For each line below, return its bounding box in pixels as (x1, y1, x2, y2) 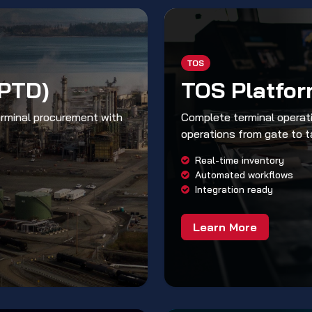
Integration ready (195, 182, 273, 196)
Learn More (193, 219, 257, 234)
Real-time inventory (195, 153, 284, 166)
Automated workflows (195, 168, 293, 181)
